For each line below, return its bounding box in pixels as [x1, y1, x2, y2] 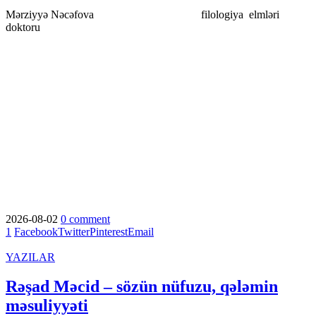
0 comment [61, 212, 110, 225]
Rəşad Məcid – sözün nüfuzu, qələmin [6, 277, 278, 296]
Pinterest [90, 225, 128, 238]
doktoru [6, 20, 40, 33]
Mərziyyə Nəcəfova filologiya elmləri [6, 8, 279, 20]
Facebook [14, 225, 58, 238]
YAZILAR [6, 250, 55, 263]
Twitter [58, 225, 90, 238]
